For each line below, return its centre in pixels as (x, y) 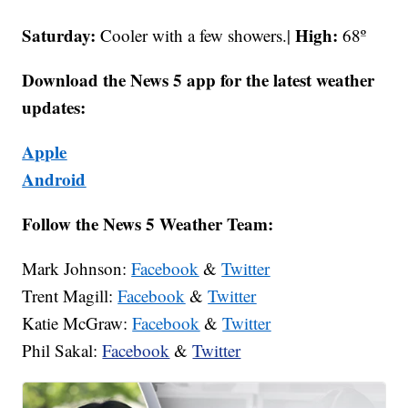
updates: (54, 107)
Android (54, 178)
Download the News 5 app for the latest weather (199, 79)
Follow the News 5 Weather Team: (148, 223)
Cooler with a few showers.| (198, 35)
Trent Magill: (70, 295)
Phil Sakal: (62, 350)
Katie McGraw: (77, 322)
